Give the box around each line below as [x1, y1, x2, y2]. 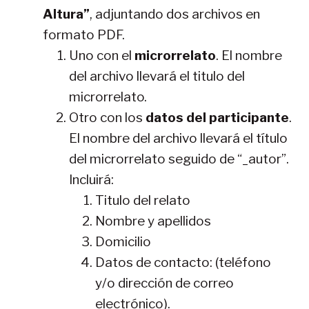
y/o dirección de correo [95, 275, 234, 291]
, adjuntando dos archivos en [90, 6, 260, 22]
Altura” [43, 6, 90, 22]
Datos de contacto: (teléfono [95, 254, 271, 270]
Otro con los [69, 109, 146, 126]
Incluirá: [69, 171, 114, 188]
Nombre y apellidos [95, 212, 211, 229]
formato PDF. [43, 26, 125, 43]
